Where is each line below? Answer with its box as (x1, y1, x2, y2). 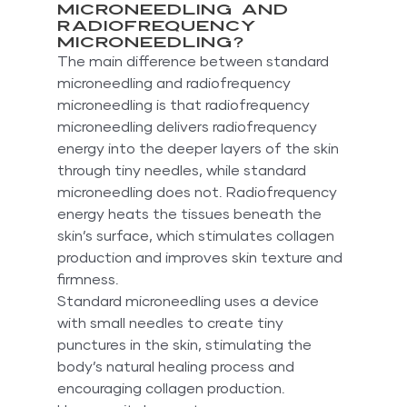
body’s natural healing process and (56, 359, 298, 374)
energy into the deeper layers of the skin (56, 141, 342, 156)
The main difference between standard (56, 54, 333, 69)
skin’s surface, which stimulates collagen (56, 228, 338, 243)
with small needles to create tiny (56, 315, 287, 331)
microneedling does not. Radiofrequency (56, 184, 341, 200)
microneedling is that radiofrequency (56, 97, 313, 113)
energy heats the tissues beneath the (56, 206, 325, 222)
